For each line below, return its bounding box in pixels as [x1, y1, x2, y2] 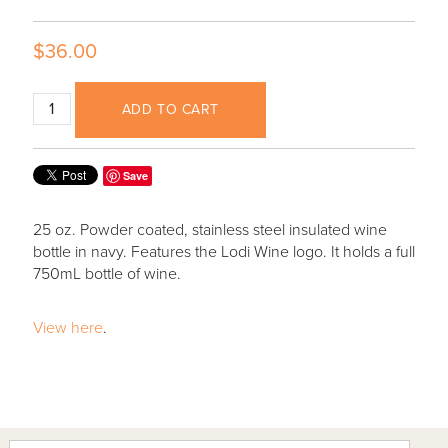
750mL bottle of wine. [32, 263, 185, 284]
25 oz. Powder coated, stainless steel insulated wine [32, 219, 387, 240]
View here [32, 317, 103, 338]
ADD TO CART [121, 101, 220, 119]
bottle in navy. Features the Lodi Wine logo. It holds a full [32, 241, 415, 262]
